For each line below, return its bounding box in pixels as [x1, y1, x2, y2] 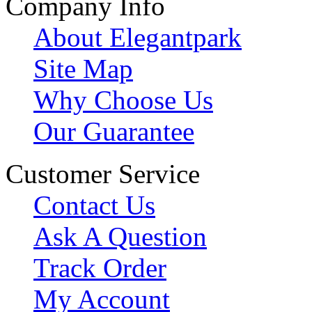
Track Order [33, 252, 166, 283]
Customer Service [6, 158, 200, 189]
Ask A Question [33, 221, 207, 251]
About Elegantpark [33, 22, 242, 52]
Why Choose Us [33, 84, 213, 115]
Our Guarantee [33, 116, 194, 146]
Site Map [33, 53, 133, 84]
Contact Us [33, 189, 155, 220]
